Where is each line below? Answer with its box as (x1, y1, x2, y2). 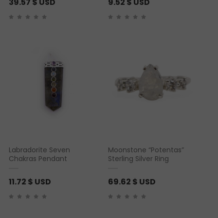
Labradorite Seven (9, 145, 70, 155)
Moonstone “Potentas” (108, 145, 184, 155)
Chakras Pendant (9, 154, 67, 164)
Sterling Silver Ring (108, 154, 169, 164)
